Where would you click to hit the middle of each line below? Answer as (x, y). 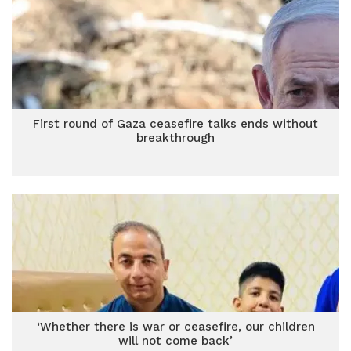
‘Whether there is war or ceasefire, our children (175, 327)
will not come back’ (175, 341)
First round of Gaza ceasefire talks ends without (175, 124)
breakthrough (175, 138)
